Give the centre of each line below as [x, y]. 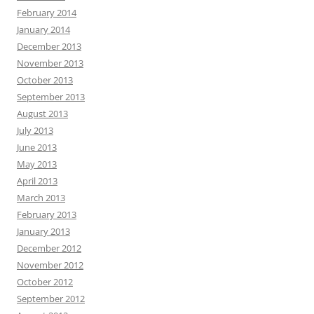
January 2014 [43, 30]
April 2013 [37, 181]
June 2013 [37, 148]
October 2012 [45, 282]
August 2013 [42, 114]
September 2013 [51, 97]
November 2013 [50, 63]
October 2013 [45, 80]
